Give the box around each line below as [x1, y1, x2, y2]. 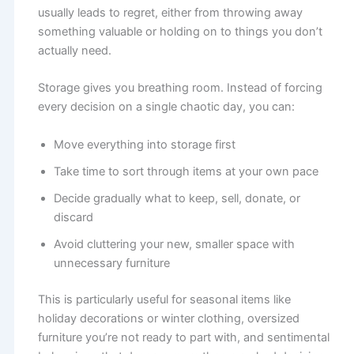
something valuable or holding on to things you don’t [37, 24, 322, 40]
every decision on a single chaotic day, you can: [37, 100, 295, 115]
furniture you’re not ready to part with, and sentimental [37, 330, 330, 345]
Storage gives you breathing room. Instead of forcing [37, 81, 322, 96]
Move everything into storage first [53, 137, 235, 152]
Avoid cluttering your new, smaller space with [53, 236, 295, 251]
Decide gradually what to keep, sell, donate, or [53, 190, 300, 205]
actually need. [37, 43, 111, 58]
